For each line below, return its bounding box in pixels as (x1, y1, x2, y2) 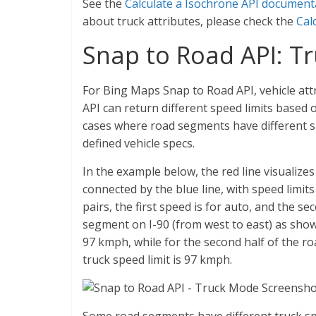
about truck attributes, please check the (83, 13, 296, 29)
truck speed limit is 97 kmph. (83, 252, 232, 267)
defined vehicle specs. (83, 135, 195, 151)
